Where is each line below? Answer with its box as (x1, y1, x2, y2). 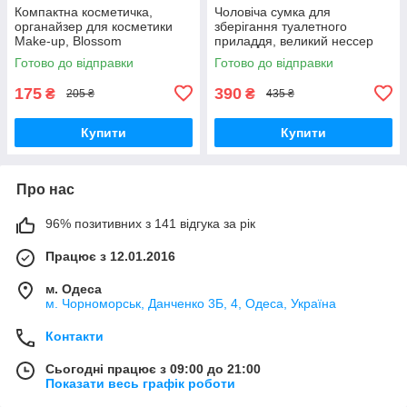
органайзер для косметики (15, 18, 173, 34)
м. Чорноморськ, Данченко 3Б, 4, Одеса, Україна (45, 295, 336, 311)
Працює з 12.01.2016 (45, 248, 175, 263)
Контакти (45, 328, 104, 343)
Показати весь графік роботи (45, 375, 235, 391)
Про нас (16, 181, 74, 197)
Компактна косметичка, (15, 4, 153, 19)
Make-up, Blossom (15, 33, 122, 48)
